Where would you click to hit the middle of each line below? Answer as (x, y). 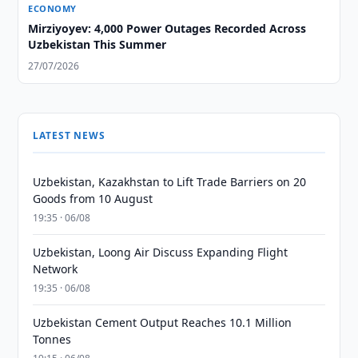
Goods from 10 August (93, 199)
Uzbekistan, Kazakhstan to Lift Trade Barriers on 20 (170, 182)
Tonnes (52, 339)
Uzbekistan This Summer (97, 44)
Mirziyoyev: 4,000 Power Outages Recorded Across (167, 28)
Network (56, 269)
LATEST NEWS (69, 135)
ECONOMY (52, 8)
